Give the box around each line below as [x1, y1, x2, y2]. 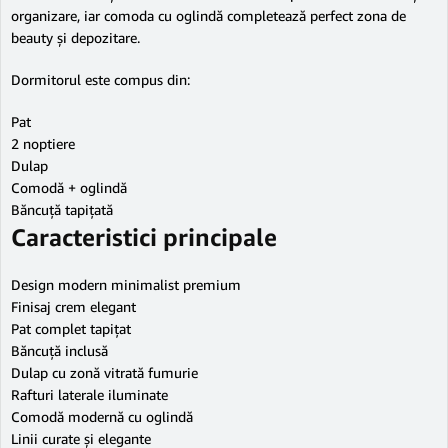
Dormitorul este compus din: [11, 71, 190, 88]
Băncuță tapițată [11, 201, 113, 218]
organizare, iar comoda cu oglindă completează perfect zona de [11, 7, 406, 24]
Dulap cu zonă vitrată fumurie [11, 364, 198, 381]
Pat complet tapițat [11, 320, 131, 337]
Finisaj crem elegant [11, 298, 136, 315]
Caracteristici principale [11, 223, 277, 251]
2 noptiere [11, 135, 75, 152]
